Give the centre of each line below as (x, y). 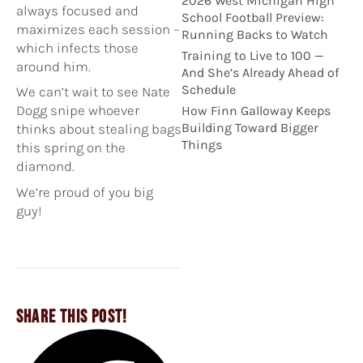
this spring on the (71, 148)
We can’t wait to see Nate (93, 92)
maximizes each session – (98, 29)
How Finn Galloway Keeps (256, 111)
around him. (53, 66)
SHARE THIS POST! (72, 318)
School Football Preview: (253, 18)
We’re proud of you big (85, 192)
